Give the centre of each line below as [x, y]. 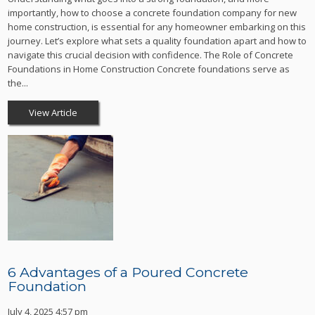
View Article [53, 112]
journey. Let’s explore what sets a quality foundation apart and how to [157, 40]
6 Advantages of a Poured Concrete [128, 272]
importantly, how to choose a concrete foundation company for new [153, 12]
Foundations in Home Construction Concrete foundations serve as [149, 69]
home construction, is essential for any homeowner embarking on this [157, 26]
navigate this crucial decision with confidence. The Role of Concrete [151, 54]
